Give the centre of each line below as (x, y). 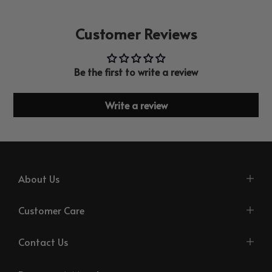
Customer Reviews (136, 33)
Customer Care (51, 210)
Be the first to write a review (136, 71)
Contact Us (43, 241)
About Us (39, 178)
